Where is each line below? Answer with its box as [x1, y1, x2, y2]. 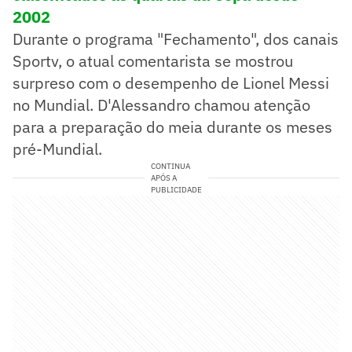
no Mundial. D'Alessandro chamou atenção [13, 93, 310, 115]
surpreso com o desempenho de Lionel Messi [13, 71, 329, 93]
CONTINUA [150, 160, 190, 171]
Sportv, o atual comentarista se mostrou [13, 49, 293, 71]
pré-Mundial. [13, 137, 102, 159]
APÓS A [150, 172, 177, 183]
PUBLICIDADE [150, 184, 202, 195]
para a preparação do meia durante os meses [13, 115, 332, 137]
